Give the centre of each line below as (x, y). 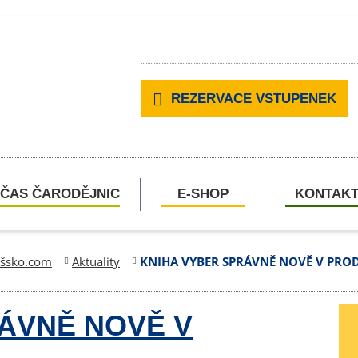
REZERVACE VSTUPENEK (254, 99)
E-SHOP (203, 194)
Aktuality (96, 262)
